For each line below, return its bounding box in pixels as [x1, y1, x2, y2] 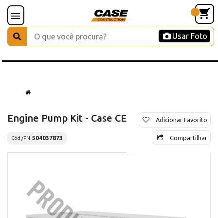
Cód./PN [11, 135, 30, 141]
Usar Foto [172, 32, 207, 40]
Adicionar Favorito [156, 116, 207, 123]
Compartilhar [170, 134, 207, 141]
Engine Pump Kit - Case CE [7, 112, 127, 124]
